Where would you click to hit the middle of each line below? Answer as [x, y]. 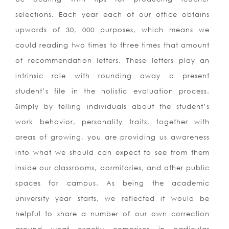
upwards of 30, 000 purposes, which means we [113, 30]
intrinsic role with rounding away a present [113, 76]
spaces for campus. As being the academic [113, 183]
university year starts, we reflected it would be [113, 199]
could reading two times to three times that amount [113, 45]
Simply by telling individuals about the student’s [113, 107]
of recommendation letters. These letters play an [113, 61]
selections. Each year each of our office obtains [113, 15]
